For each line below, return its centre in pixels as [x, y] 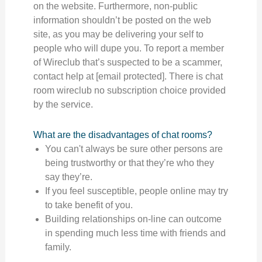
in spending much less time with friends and [135, 233]
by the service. [63, 104]
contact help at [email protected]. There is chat [128, 76]
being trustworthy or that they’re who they [129, 163]
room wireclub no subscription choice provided [129, 90]
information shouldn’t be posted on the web [122, 20]
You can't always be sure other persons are [134, 149]
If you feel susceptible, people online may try [136, 191]
